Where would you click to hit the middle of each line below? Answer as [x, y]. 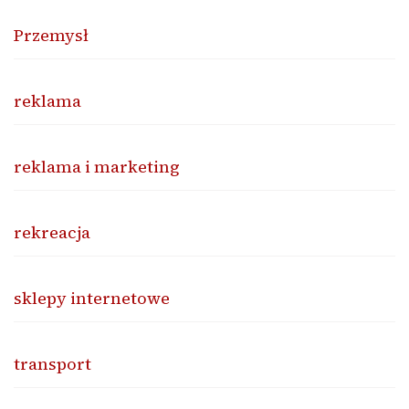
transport [52, 363]
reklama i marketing [97, 166]
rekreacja [52, 232]
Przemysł [51, 35]
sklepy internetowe [92, 298]
